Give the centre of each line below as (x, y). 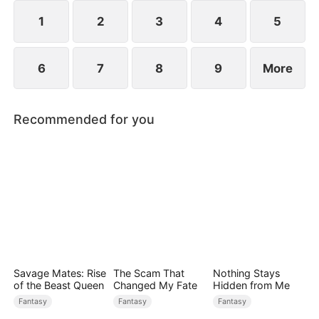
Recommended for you (84, 119)
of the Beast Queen (59, 285)
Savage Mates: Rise (60, 273)
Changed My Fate (155, 285)
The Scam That (148, 273)
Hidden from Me (251, 285)
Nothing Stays (246, 273)
